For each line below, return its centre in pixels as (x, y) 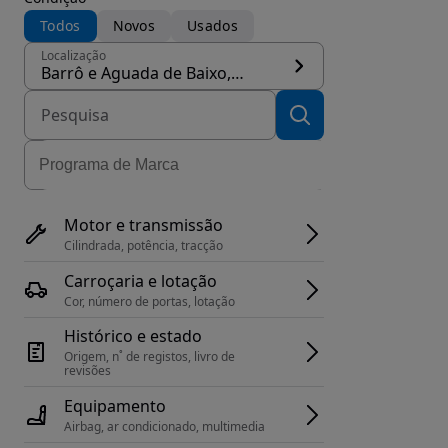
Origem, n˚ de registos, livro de (149, 356)
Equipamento (115, 405)
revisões (87, 370)
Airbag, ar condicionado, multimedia (164, 426)
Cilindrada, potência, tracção (143, 245)
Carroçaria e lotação (140, 280)
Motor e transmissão (143, 224)
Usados (212, 25)
